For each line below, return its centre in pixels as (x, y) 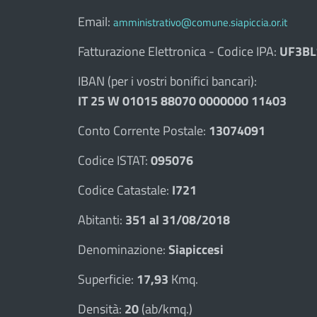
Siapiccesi (196, 249)
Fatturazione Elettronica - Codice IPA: (179, 51)
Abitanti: (102, 220)
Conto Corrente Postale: (143, 131)
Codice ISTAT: (114, 160)
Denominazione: (123, 249)
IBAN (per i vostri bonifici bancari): (167, 81)
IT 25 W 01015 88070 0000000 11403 (182, 101)
